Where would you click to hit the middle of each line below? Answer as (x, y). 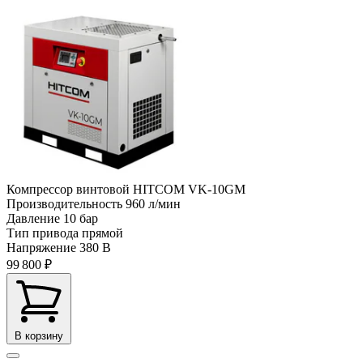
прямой (102, 233)
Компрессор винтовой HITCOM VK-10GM (126, 189)
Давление (33, 218)
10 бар (81, 218)
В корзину (39, 335)
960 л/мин (153, 203)
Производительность (64, 203)
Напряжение (41, 247)
